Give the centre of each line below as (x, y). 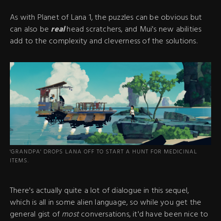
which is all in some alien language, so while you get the (106, 203)
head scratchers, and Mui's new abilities (133, 29)
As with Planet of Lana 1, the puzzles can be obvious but (106, 18)
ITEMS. (19, 161)
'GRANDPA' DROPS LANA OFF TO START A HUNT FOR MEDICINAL (104, 152)
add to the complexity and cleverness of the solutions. (104, 41)
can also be (31, 29)
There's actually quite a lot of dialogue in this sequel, (100, 191)
